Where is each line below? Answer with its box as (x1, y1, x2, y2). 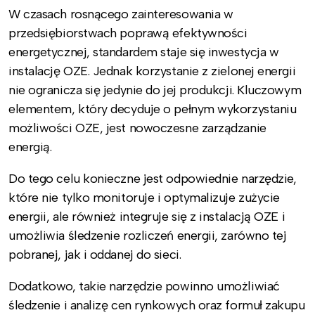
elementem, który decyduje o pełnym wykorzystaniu (8, 101, 297, 117)
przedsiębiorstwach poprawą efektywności (8, 25, 247, 41)
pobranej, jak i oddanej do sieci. (8, 246, 181, 262)
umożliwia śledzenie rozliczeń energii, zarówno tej (8, 227, 287, 243)
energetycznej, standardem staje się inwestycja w (8, 44, 279, 60)
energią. (8, 139, 52, 155)
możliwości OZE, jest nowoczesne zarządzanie (8, 120, 266, 136)
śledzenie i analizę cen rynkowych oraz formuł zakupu (8, 297, 305, 313)
